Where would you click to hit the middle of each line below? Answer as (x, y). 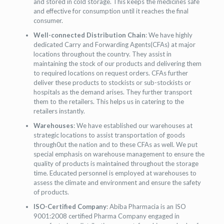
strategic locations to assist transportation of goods (109, 135)
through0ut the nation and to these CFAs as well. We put (115, 144)
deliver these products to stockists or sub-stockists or (112, 82)
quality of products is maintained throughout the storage (116, 163)
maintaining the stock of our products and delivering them (117, 63)
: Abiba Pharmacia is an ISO (146, 206)
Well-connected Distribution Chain (89, 35)
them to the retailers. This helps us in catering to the (108, 101)
